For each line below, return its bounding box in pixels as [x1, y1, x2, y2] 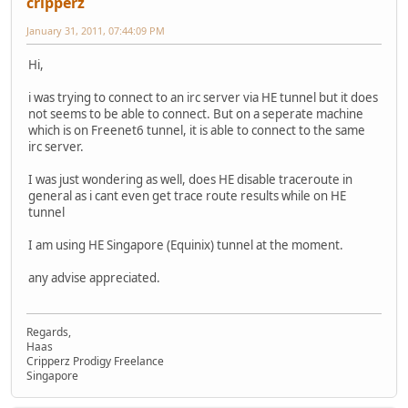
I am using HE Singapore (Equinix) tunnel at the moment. [28, 237, 343, 254]
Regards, [26, 323, 71, 340]
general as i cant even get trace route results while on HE [28, 188, 346, 205]
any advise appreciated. [28, 270, 160, 287]
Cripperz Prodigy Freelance [26, 352, 164, 369]
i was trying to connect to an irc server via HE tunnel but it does [28, 89, 378, 107]
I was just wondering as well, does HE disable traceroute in [28, 171, 352, 189]
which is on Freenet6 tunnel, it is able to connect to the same [28, 122, 365, 139]
